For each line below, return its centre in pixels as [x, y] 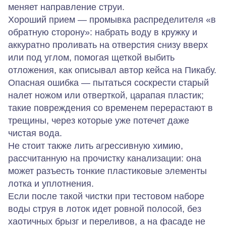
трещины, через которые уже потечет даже [99, 121]
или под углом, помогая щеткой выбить [91, 58]
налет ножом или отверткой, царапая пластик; [106, 95]
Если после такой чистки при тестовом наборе [106, 196]
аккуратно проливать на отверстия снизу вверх [108, 45]
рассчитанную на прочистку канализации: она [105, 158]
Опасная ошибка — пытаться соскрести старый [108, 83]
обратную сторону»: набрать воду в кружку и [103, 32]
